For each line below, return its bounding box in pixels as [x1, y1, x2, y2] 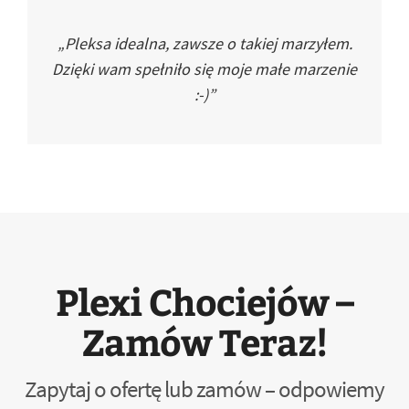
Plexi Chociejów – [56, 276, 353, 326]
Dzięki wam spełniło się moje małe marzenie [52, 58, 357, 79]
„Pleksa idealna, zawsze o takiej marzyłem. [57, 33, 352, 54]
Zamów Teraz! [81, 316, 328, 366]
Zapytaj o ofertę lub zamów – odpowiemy [25, 374, 384, 404]
